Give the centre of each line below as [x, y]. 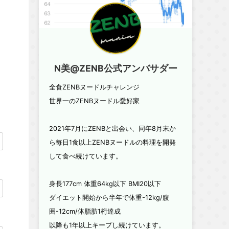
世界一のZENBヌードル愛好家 [94, 101]
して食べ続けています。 [86, 156]
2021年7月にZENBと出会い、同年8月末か [112, 129]
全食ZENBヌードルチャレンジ [94, 87]
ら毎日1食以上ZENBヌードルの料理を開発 [112, 143]
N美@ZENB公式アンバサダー [116, 68]
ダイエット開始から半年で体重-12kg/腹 [109, 198]
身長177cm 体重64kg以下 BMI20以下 [105, 184]
